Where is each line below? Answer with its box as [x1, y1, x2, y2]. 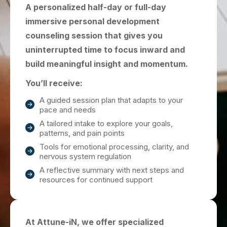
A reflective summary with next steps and [39, 165, 184, 175]
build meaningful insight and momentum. [25, 58, 188, 69]
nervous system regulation [39, 151, 131, 161]
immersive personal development [25, 16, 160, 26]
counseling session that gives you [25, 30, 163, 41]
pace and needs [39, 104, 96, 115]
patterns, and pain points [39, 128, 125, 138]
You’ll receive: [25, 78, 83, 88]
